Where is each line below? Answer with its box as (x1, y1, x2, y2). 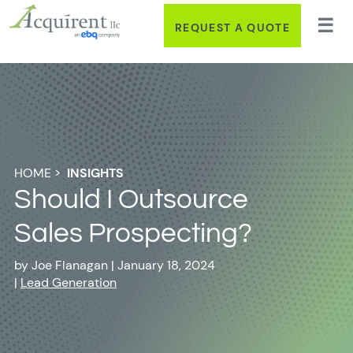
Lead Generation (20, 274, 117, 291)
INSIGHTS (66, 165, 124, 181)
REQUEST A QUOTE (175, 20, 290, 35)
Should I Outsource (13, 185, 248, 214)
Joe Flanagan (31, 257, 108, 273)
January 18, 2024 (117, 257, 215, 273)
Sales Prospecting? (13, 219, 252, 247)
